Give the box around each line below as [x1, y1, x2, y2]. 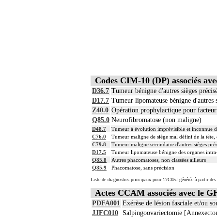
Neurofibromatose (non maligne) [111, 116, 201, 124]
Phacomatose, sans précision [111, 164, 174, 170]
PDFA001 [92, 200, 120, 207]
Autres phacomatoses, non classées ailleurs [111, 156, 206, 163]
